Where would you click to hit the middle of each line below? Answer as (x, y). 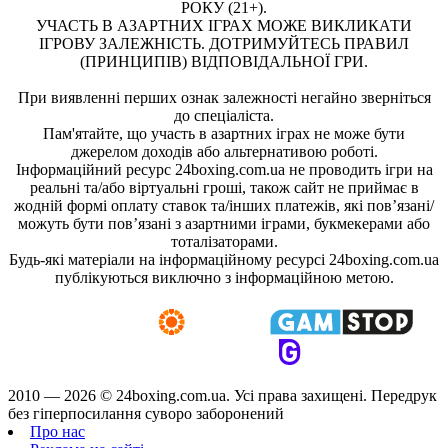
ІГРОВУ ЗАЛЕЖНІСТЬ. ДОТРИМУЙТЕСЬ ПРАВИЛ (224, 43)
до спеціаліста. (224, 115)
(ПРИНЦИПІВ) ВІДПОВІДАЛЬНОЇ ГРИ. (224, 61)
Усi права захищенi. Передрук (335, 395)
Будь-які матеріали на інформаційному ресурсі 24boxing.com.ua (224, 259)
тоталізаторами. (224, 241)
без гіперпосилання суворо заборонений (146, 413)
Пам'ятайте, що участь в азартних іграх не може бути (224, 133)
